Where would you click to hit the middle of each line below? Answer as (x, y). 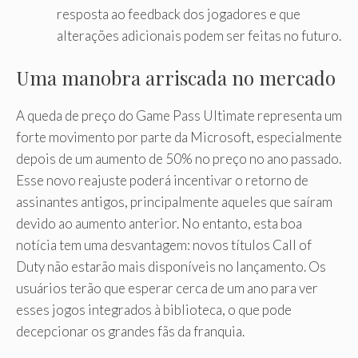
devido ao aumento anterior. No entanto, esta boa (159, 224)
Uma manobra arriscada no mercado (176, 78)
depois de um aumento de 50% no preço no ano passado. (179, 159)
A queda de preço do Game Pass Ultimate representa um (179, 116)
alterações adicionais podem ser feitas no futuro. (199, 35)
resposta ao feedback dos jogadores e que (179, 14)
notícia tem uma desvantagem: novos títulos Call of (164, 245)
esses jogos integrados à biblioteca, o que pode (154, 310)
